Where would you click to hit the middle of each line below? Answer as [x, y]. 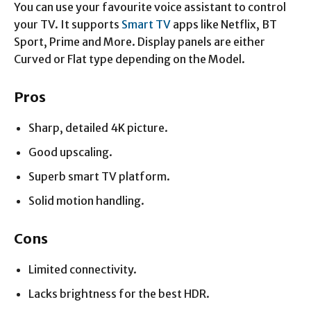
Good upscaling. [70, 152]
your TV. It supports [68, 24]
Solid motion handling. [86, 200]
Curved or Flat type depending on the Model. [129, 59]
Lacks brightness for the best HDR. [119, 293]
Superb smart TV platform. [99, 176]
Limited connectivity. [83, 269]
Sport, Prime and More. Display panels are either [140, 41]
